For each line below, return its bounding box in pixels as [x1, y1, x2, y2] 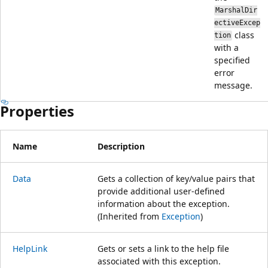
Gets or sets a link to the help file [98, 242, 229, 254]
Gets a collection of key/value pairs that [98, 172, 255, 184]
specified [214, 54, 250, 66]
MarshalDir [215, 6, 258, 15]
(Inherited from [98, 210, 162, 222]
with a [214, 41, 239, 53]
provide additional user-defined [98, 185, 225, 197]
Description [98, 140, 145, 152]
